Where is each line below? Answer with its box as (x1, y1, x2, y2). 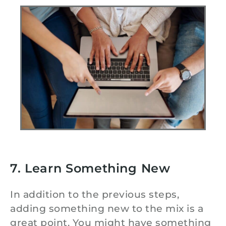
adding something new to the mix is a (10, 203, 203, 214)
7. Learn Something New (10, 161, 171, 176)
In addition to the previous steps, (10, 189, 179, 200)
